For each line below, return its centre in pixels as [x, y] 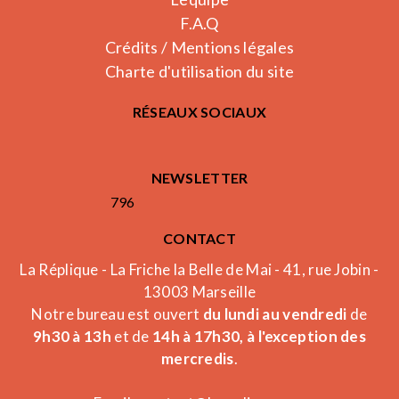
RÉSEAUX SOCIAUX [199, 112]
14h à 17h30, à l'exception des [260, 336]
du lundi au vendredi [275, 314]
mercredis [197, 358]
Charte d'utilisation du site [199, 71]
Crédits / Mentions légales [199, 47]
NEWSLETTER [199, 178]
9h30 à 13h [72, 336]
